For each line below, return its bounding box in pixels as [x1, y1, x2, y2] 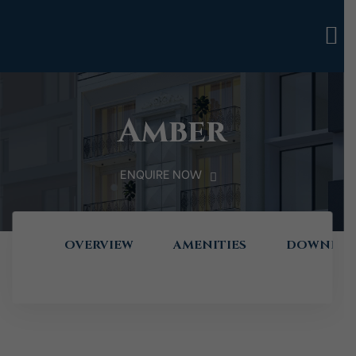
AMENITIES [172, 237, 246, 253]
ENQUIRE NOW [119, 164, 202, 183]
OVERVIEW [64, 237, 133, 253]
